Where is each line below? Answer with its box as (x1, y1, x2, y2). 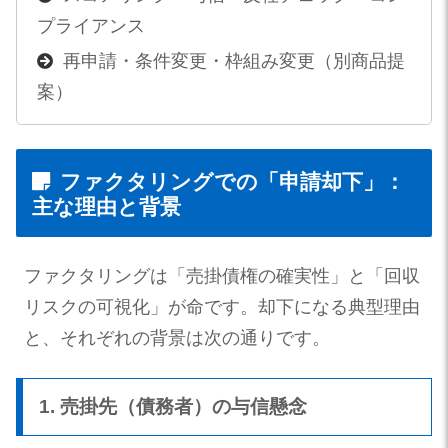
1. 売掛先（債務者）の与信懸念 (39, 395, 307, 417)
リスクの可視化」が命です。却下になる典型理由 (24, 296, 420, 317)
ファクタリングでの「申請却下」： (60, 170, 405, 194)
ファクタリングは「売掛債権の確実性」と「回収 (24, 265, 420, 286)
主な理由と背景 (32, 195, 181, 219)
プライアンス (36, 16, 145, 37)
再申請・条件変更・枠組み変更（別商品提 (62, 50, 405, 71)
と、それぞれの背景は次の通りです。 (24, 327, 330, 348)
